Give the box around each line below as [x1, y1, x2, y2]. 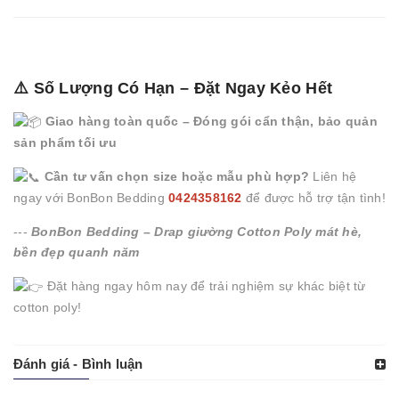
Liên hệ [309, 169, 356, 183]
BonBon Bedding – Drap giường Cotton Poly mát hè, [31, 224, 362, 239]
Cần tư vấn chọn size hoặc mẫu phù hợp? [44, 169, 309, 183]
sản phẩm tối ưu [13, 135, 117, 150]
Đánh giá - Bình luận [13, 355, 143, 371]
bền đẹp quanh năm [13, 244, 140, 259]
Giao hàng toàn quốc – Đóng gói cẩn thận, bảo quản [45, 114, 378, 129]
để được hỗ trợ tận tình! [241, 190, 386, 205]
